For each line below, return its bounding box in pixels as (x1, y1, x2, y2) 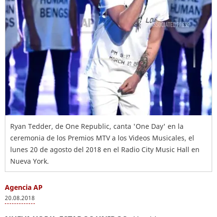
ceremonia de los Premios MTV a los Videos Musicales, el (10, 133, 194, 142)
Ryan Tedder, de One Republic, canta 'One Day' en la (10, 122, 184, 131)
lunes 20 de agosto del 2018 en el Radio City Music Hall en (10, 145, 200, 154)
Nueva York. (10, 156, 49, 166)
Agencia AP (5, 183, 43, 192)
